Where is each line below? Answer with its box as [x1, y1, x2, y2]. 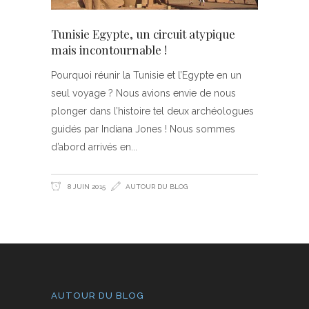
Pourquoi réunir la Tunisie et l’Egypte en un [51, 70, 241, 81]
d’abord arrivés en [51, 141, 131, 152]
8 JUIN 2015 [66, 183, 106, 190]
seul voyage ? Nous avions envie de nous [51, 88, 236, 99]
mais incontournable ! [51, 42, 167, 57]
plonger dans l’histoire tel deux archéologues [51, 106, 254, 117]
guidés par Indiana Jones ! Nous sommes [51, 123, 235, 134]
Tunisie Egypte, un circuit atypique [51, 26, 235, 41]
